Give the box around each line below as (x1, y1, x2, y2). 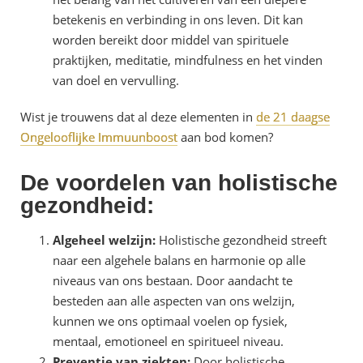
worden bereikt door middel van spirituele (53, 32, 288, 49)
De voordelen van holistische (20, 170, 338, 196)
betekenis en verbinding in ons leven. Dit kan (53, 11, 303, 28)
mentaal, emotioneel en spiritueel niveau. (53, 333, 284, 350)
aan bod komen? (177, 129, 273, 146)
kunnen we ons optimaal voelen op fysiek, (53, 313, 288, 330)
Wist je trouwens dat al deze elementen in (20, 109, 256, 126)
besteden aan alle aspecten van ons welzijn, (53, 293, 295, 310)
